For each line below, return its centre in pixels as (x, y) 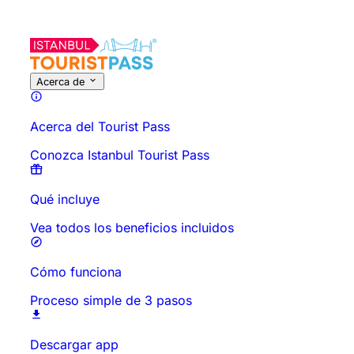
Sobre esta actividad (67, 21)
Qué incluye (65, 199)
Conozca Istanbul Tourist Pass (120, 155)
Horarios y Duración (294, 21)
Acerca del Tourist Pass (100, 126)
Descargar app (74, 345)
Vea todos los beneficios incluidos (132, 228)
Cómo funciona (76, 272)
